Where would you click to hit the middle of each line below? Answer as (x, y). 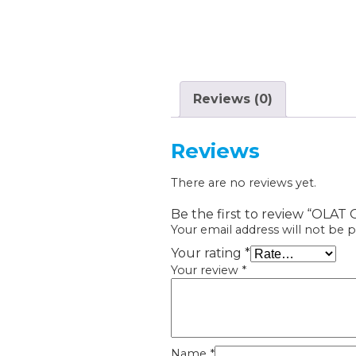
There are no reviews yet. (244, 183)
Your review (206, 271)
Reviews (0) (233, 99)
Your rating (208, 253)
